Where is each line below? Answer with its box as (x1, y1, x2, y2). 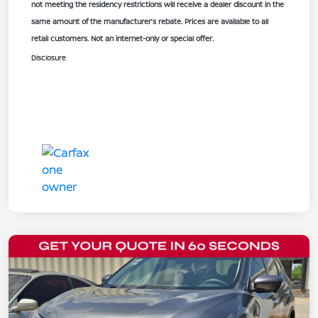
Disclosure (31, 52, 66, 62)
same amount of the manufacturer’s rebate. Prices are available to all (31, 16, 268, 26)
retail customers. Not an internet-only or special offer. (31, 33, 214, 43)
